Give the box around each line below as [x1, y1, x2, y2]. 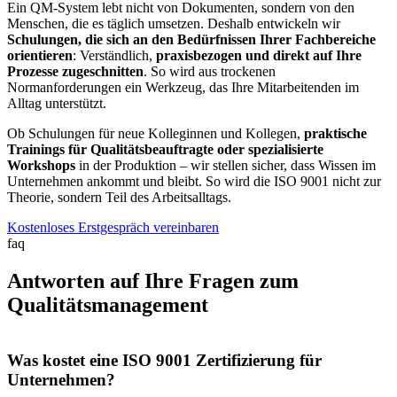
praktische [300, 125, 367, 141]
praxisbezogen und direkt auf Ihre [156, 47, 362, 63]
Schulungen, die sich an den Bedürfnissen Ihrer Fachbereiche [7, 31, 376, 47]
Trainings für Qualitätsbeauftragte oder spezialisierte [7, 141, 323, 157]
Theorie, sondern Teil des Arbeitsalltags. [7, 189, 231, 205]
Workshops [7, 157, 75, 173]
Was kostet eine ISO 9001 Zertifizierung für [7, 351, 322, 370]
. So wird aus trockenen [144, 63, 276, 79]
